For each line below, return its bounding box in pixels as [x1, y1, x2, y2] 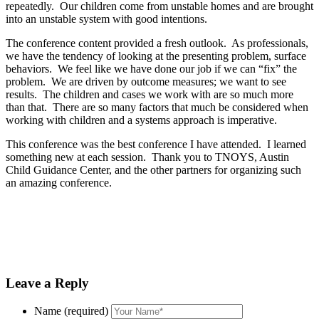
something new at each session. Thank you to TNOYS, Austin [6, 150, 289, 163]
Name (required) [34, 305, 108, 318]
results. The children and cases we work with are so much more [6, 88, 293, 100]
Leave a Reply [6, 275, 89, 291]
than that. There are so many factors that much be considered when [6, 100, 308, 113]
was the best [78, 137, 138, 150]
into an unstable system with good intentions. [6, 12, 207, 25]
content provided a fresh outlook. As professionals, [75, 36, 308, 49]
